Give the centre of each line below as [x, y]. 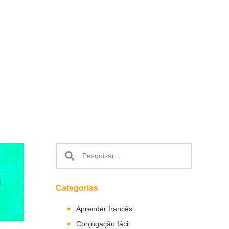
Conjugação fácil [103, 224]
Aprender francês [104, 209]
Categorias [77, 188]
